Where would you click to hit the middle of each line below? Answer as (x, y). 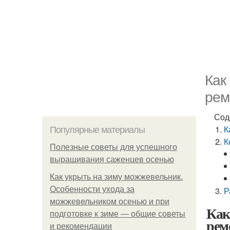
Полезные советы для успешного (113, 147)
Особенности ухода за (92, 189)
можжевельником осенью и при (110, 202)
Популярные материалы (97, 130)
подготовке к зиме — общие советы (118, 214)
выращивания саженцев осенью (112, 159)
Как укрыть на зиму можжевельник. (116, 177)
